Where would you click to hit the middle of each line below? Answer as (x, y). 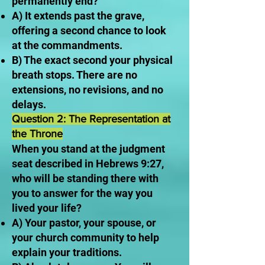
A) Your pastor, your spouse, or (84, 223)
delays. (29, 104)
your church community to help (85, 237)
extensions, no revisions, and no (88, 90)
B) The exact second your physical (92, 60)
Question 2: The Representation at (91, 119)
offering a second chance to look (89, 30)
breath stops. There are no (75, 75)
